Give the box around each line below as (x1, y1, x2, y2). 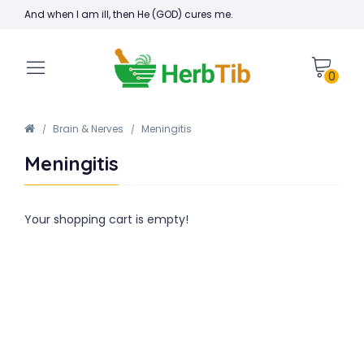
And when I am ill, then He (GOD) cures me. (24, 7, 233, 21)
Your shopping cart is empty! (24, 211, 188, 227)
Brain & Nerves (53, 122, 123, 136)
